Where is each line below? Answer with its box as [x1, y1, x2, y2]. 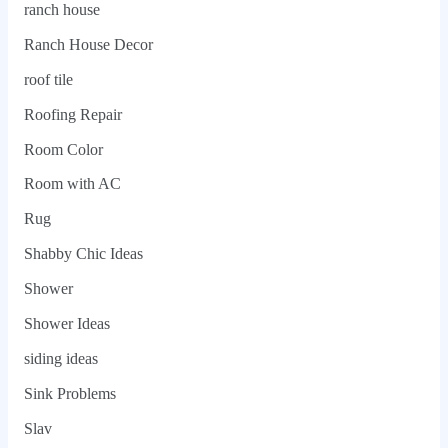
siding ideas [23, 349, 98, 367]
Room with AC [23, 175, 121, 193]
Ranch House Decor [23, 35, 153, 53]
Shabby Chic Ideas [23, 245, 143, 263]
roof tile [23, 70, 73, 88]
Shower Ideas [23, 314, 110, 332]
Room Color [23, 140, 103, 158]
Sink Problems [23, 384, 116, 402]
